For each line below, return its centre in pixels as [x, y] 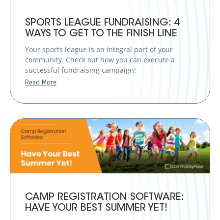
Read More [41, 83]
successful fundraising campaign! [81, 70]
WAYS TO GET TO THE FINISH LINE [101, 34]
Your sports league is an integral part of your [99, 50]
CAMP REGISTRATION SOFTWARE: [104, 197]
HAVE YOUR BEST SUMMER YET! [96, 208]
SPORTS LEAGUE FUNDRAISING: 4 [102, 23]
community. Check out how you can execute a [100, 60]
